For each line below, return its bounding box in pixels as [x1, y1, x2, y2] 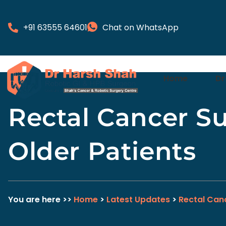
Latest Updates [106, 193, 170, 205]
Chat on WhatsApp [102, 22, 179, 33]
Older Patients [8, 136, 196, 166]
